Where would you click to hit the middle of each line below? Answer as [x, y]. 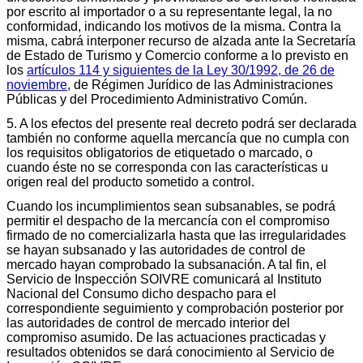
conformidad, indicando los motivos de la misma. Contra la [174, 26]
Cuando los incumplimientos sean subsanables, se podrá [171, 206]
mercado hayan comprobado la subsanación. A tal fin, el [167, 264]
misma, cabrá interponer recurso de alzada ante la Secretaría [181, 41]
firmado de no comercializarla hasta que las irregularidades [176, 235]
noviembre [37, 84]
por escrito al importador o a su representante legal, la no [169, 11]
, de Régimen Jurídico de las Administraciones [200, 84]
